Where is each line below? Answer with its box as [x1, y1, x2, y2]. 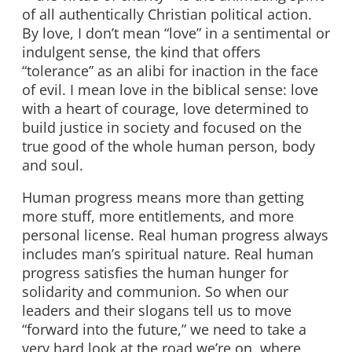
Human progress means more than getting [22, 188, 304, 207]
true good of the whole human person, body [22, 136, 315, 156]
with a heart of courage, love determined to [22, 98, 309, 118]
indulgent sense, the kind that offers [22, 42, 261, 61]
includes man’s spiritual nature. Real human [22, 244, 313, 264]
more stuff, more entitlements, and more [22, 207, 294, 226]
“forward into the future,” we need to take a [22, 320, 306, 339]
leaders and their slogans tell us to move [22, 301, 291, 321]
